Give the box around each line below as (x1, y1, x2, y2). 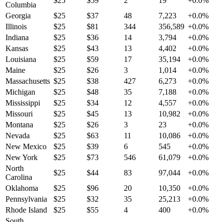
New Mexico (5, 142, 47, 151)
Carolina (5, 173, 32, 182)
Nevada (5, 131, 30, 140)
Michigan (5, 88, 35, 97)
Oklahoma (5, 184, 38, 193)
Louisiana (5, 55, 36, 64)
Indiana (5, 33, 29, 42)
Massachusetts (5, 77, 50, 86)
